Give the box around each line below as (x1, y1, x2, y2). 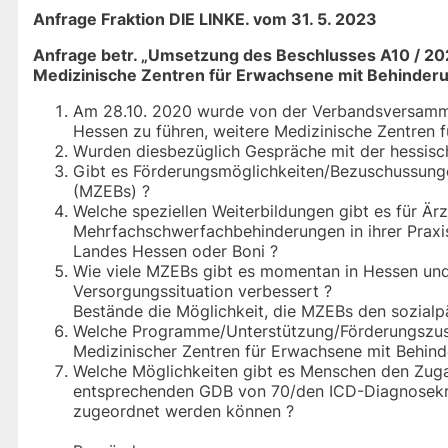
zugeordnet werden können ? (73, 401, 294, 422)
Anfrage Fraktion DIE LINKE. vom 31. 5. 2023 (33, 9, 377, 30)
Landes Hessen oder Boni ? (73, 241, 278, 262)
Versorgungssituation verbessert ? (73, 281, 332, 302)
